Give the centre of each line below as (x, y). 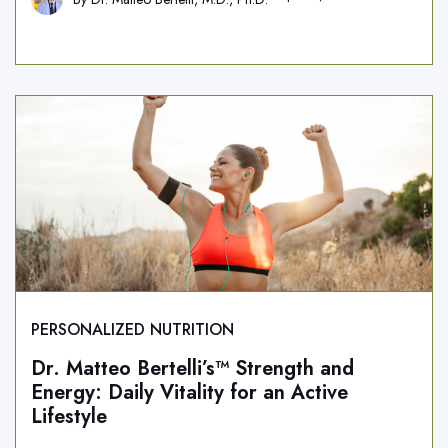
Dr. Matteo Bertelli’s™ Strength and (192, 368)
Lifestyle (69, 416)
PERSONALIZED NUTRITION (132, 329)
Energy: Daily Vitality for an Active (189, 392)
